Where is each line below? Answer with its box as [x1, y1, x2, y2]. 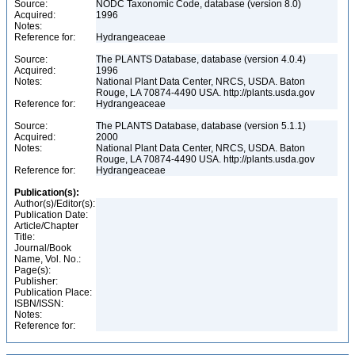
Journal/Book [14, 242, 71, 254]
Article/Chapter [14, 220, 78, 231]
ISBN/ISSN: [14, 298, 63, 309]
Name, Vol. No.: [14, 254, 81, 265]
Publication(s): [14, 187, 79, 198]
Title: [14, 231, 35, 242]
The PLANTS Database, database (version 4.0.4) [96, 54, 306, 65]
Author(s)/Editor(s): [14, 198, 95, 209]
